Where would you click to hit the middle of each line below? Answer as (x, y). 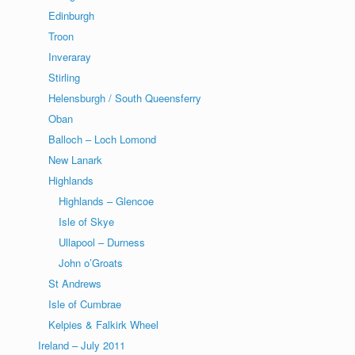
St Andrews (75, 283)
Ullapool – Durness (102, 242)
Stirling (64, 77)
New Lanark (75, 159)
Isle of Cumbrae (85, 303)
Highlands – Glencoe (106, 200)
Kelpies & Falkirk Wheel (103, 324)
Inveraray (70, 56)
